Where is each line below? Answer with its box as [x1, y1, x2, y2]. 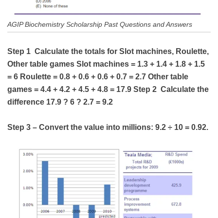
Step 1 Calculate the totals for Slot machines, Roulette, [7, 47, 209, 56]
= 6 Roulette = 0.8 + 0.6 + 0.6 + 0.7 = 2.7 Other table [7, 73, 188, 81]
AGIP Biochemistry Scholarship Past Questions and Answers [7, 20, 192, 29]
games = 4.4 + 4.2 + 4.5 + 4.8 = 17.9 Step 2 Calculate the [7, 85, 209, 94]
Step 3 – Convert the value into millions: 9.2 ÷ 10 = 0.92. [7, 123, 210, 132]
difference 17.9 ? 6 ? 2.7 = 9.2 [7, 98, 113, 107]
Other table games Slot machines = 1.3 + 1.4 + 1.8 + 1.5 [7, 60, 205, 69]
